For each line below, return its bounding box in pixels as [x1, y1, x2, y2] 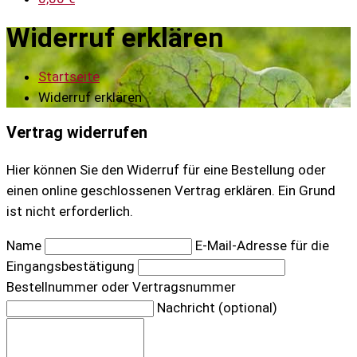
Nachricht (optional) [157, 300, 277, 316]
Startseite [38, 68, 100, 84]
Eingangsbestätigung [6, 258, 135, 275]
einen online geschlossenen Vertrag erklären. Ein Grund [6, 182, 335, 199]
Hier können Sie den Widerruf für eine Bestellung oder [6, 162, 326, 178]
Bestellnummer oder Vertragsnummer [6, 279, 236, 296]
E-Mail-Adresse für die [195, 237, 329, 254]
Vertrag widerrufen [6, 124, 147, 143]
